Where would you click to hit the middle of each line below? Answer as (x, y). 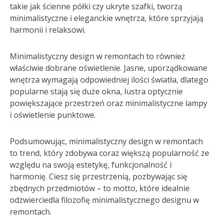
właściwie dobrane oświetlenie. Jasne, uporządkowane (109, 68)
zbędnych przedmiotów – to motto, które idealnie (100, 188)
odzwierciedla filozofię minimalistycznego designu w (104, 200)
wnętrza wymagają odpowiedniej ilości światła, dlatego (109, 80)
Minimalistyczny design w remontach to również (98, 56)
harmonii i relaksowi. (48, 30)
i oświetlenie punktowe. (53, 115)
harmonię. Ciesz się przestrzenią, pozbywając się (99, 176)
